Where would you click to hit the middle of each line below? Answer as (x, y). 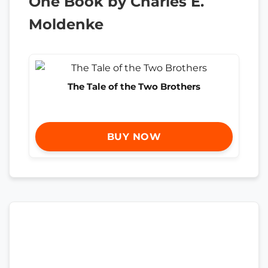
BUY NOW (134, 137)
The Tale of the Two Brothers (134, 86)
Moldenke (66, 24)
